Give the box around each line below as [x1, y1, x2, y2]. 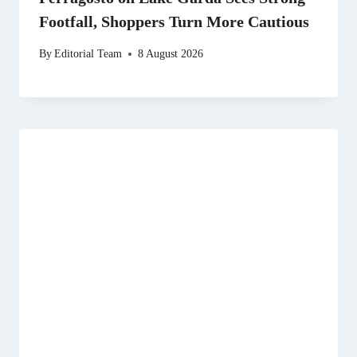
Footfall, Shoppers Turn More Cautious [39, 13, 309, 31]
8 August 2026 [138, 47, 204, 61]
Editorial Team [54, 47, 123, 61]
